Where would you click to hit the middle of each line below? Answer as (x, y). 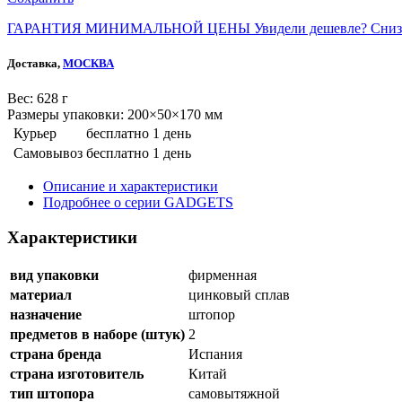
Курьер (35, 134)
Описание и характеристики (131, 187)
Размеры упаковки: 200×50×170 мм (115, 115)
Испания (215, 354)
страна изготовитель (77, 373)
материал (41, 294)
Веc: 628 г (38, 99)
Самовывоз (48, 153)
